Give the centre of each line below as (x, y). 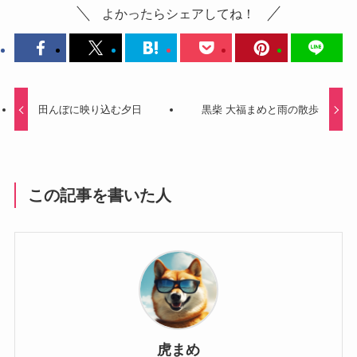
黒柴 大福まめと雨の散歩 (260, 109)
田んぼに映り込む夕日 (90, 109)
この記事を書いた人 (100, 195)
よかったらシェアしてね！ (178, 13)
